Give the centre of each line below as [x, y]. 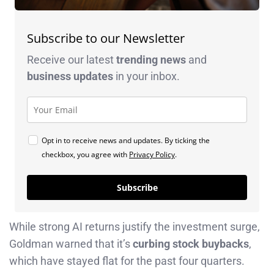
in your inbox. [146, 76]
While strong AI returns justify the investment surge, [135, 227]
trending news [151, 60]
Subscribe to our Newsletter [106, 39]
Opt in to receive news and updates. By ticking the [126, 141]
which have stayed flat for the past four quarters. [127, 261]
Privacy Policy [152, 155]
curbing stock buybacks [191, 244]
